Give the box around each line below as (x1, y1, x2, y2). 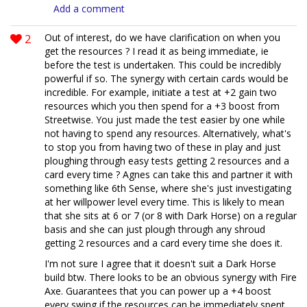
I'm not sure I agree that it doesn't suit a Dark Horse (45, 256, 276, 270)
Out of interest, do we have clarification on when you (45, 30, 280, 44)
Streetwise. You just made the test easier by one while (45, 112, 285, 126)
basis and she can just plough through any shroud (45, 222, 265, 236)
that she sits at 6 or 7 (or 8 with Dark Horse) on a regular (45, 208, 297, 222)
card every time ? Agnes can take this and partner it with (45, 167, 293, 181)
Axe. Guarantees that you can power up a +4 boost (45, 284, 271, 297)
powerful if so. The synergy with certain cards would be (45, 71, 288, 85)
